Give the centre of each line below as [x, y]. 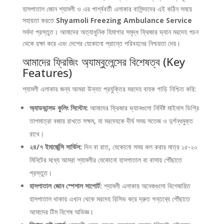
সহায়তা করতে [39, 20]
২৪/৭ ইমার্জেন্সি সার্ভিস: [55, 147]
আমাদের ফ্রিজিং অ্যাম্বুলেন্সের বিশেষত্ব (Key [103, 61]
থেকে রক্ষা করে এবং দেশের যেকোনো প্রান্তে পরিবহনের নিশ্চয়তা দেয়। [101, 43]
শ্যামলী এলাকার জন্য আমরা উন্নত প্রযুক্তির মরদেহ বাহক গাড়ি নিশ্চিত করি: [109, 89]
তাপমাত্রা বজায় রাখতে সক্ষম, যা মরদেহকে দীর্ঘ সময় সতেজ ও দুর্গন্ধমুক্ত [111, 121]
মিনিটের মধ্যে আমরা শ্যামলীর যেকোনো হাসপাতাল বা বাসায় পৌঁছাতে [105, 160]
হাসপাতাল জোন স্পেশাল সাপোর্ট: [65, 186]
